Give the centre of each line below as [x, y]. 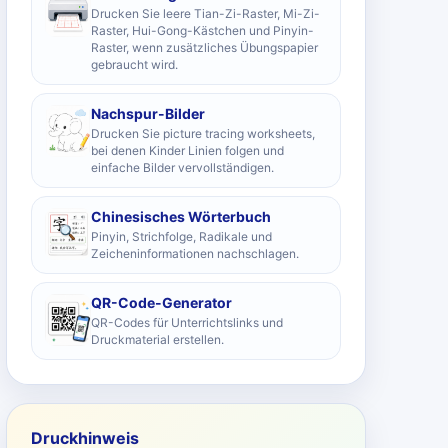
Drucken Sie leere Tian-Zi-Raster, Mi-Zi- [205, 13]
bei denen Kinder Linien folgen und [187, 150]
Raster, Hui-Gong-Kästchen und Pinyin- [202, 30]
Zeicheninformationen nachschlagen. [195, 253]
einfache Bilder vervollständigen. [182, 167]
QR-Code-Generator [161, 302]
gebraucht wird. [134, 64]
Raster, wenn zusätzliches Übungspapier [204, 47]
